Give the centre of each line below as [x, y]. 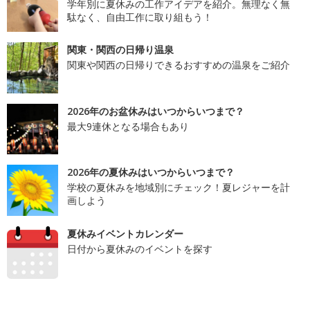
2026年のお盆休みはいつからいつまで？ [155, 111]
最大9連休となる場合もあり [128, 126]
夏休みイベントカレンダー [125, 233]
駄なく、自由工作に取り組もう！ [139, 17]
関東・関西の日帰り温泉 [120, 50]
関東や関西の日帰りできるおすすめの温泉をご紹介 [178, 65]
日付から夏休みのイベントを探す [139, 248]
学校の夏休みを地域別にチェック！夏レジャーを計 [178, 188]
